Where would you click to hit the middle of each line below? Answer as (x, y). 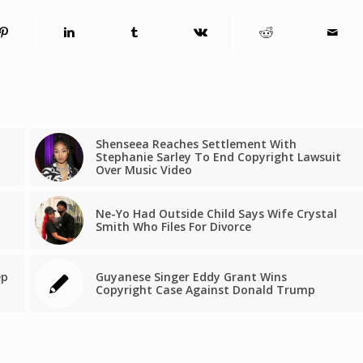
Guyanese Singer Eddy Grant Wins (191, 277)
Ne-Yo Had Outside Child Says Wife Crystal (216, 214)
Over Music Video (143, 170)
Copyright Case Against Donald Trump (205, 290)
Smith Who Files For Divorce (173, 227)
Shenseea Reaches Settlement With (196, 144)
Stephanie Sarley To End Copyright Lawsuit (218, 157)
